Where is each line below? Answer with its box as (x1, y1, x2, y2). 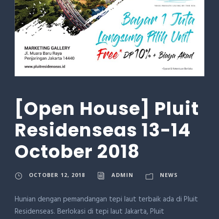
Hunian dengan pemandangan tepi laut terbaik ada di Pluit (15, 194, 198, 205)
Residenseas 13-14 (15, 117, 191, 143)
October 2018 (15, 139, 140, 164)
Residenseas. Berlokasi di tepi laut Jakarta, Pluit (15, 206, 164, 218)
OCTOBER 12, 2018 (29, 171, 85, 178)
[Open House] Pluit (15, 96, 199, 121)
